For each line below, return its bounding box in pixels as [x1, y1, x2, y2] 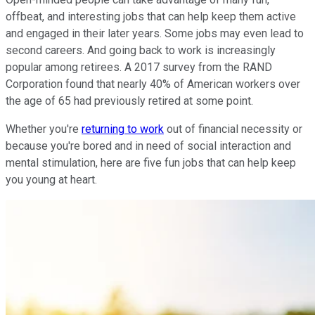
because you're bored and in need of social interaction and [6, 139, 291, 153]
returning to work [82, 122, 164, 136]
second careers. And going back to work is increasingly [6, 43, 276, 57]
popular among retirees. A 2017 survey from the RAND [6, 60, 272, 74]
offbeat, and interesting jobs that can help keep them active [6, 9, 296, 23]
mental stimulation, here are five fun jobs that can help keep [6, 155, 296, 169]
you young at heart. [6, 172, 97, 186]
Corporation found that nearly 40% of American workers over [6, 77, 300, 91]
